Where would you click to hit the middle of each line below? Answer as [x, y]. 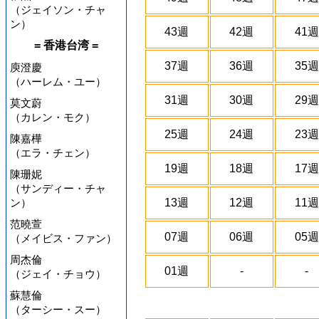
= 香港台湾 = [66, 45]
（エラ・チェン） [53, 152]
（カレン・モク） [53, 117]
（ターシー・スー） [58, 309]
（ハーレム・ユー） [58, 81]
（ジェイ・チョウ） [58, 273]
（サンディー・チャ [58, 188]
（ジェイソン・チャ [58, 9]
